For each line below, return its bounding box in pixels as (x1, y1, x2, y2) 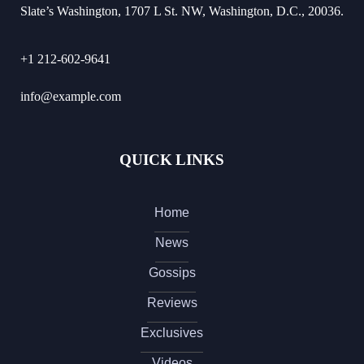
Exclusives (141, 325, 203, 340)
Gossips (148, 265, 196, 279)
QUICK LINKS (119, 150, 224, 168)
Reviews (146, 295, 197, 310)
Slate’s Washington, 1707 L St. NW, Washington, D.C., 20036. (20, 3, 344, 18)
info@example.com (20, 89, 121, 103)
